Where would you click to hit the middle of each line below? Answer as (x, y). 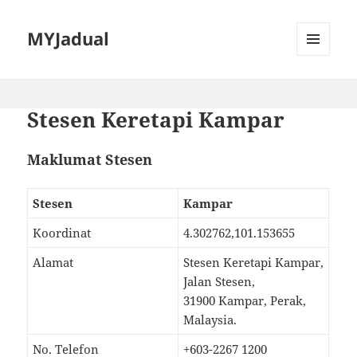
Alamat (53, 262)
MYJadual (69, 39)
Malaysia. (210, 319)
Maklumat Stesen (90, 159)
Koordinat (62, 232)
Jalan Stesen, (220, 281)
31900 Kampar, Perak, (245, 300)
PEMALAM (321, 89)
